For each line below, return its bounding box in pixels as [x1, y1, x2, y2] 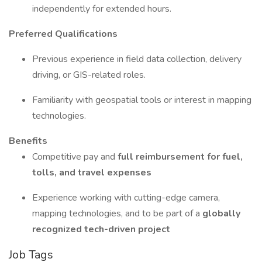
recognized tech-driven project [32, 223, 170, 236]
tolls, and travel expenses [32, 166, 151, 179]
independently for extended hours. [32, 2, 171, 15]
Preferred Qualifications [9, 27, 118, 40]
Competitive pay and [32, 150, 118, 163]
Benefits [9, 135, 47, 147]
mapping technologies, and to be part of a [32, 207, 202, 220]
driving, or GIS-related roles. [32, 68, 146, 81]
